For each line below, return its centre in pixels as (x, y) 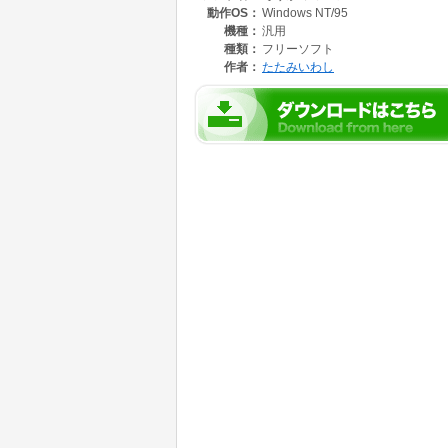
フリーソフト (298, 49)
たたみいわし (298, 67)
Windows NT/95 (305, 13)
